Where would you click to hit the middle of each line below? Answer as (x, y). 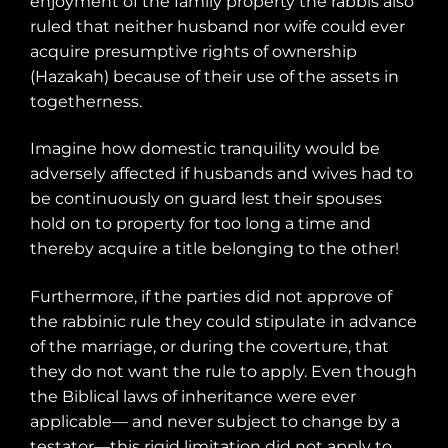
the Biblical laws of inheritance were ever (193, 396)
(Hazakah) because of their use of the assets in (214, 76)
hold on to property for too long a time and (200, 224)
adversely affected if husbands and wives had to (221, 174)
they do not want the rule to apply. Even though (223, 371)
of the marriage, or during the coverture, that (209, 346)
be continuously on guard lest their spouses (206, 199)
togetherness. (86, 101)
